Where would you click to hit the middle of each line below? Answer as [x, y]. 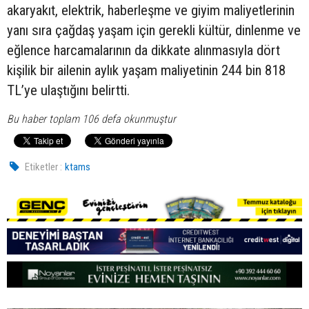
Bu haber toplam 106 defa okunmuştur [91, 119]
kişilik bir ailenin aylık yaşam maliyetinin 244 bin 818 [146, 70]
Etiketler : [44, 167]
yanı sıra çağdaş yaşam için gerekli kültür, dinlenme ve [154, 30]
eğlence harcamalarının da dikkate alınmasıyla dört [143, 50]
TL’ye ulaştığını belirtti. [68, 90]
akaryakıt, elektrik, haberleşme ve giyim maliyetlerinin [151, 10]
